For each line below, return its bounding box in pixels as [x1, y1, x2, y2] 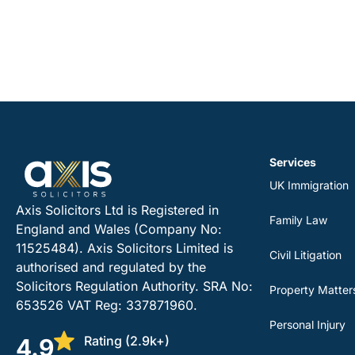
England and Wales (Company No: [16, 221, 222, 237]
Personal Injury [269, 318, 345, 331]
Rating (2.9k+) [83, 333, 170, 349]
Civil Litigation [269, 248, 342, 261]
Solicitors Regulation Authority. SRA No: [16, 278, 253, 294]
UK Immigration [269, 178, 349, 192]
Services [269, 155, 316, 169]
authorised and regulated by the [16, 259, 206, 275]
